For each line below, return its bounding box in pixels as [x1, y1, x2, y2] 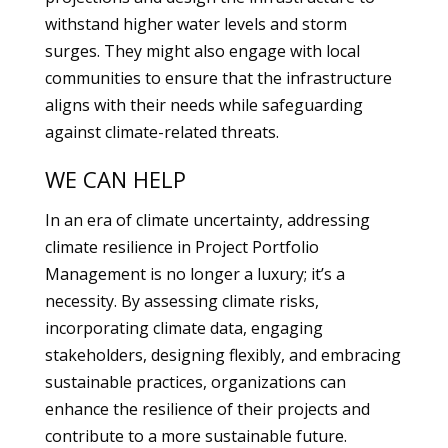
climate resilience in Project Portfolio [44, 236, 319, 258]
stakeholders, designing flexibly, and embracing [44, 344, 401, 366]
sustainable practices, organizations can [44, 371, 346, 393]
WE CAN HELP [44, 164, 186, 194]
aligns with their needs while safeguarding [44, 94, 363, 116]
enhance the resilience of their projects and [44, 398, 370, 420]
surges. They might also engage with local [44, 40, 360, 62]
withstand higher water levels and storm [44, 13, 347, 35]
